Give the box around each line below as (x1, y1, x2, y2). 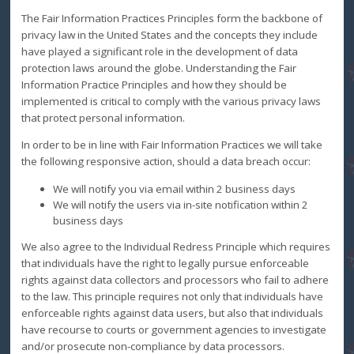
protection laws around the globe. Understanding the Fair (21, 61, 296, 76)
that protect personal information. (21, 111, 185, 126)
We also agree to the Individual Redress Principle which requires (21, 239, 330, 254)
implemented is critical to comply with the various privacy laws (21, 94, 321, 109)
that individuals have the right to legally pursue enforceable (21, 256, 309, 271)
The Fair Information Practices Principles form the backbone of (21, 11, 322, 26)
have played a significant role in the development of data (21, 44, 298, 59)
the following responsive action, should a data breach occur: (21, 154, 311, 169)
